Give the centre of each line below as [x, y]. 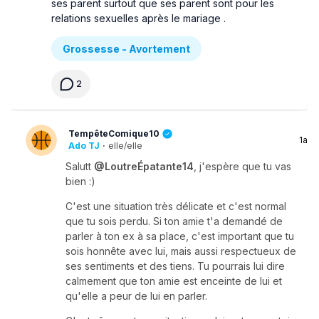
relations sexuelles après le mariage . [138, 18]
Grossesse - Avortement [126, 48]
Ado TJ [84, 146]
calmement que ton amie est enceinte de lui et [174, 281]
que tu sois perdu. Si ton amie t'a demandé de [174, 221]
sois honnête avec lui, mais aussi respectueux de [181, 251]
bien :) [80, 181]
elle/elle [125, 146]
